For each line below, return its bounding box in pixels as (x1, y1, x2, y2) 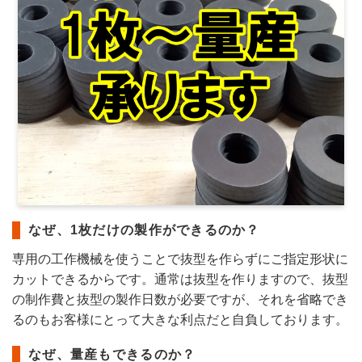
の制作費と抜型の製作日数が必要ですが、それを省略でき (12, 293, 348, 306)
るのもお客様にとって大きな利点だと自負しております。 (12, 313, 348, 326)
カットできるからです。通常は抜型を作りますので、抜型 (12, 272, 348, 286)
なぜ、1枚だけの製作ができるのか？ (28, 223, 260, 237)
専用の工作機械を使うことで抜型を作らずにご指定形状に (12, 252, 348, 266)
